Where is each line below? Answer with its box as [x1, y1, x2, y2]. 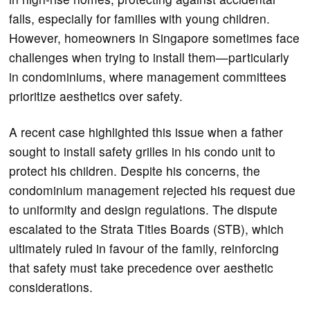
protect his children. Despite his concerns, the [9, 161, 261, 179]
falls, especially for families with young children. [9, 9, 271, 27]
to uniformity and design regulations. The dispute [9, 200, 278, 218]
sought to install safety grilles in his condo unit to [9, 142, 276, 160]
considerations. [9, 277, 93, 295]
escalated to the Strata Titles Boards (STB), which [9, 219, 284, 237]
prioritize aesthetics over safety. [9, 86, 183, 104]
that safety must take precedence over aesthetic [9, 258, 274, 276]
